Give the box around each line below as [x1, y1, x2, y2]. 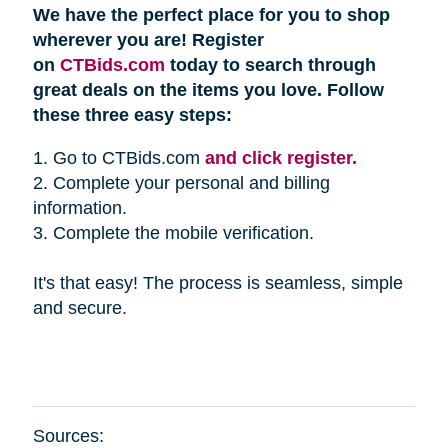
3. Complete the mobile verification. [32, 222, 314, 243]
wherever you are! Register [32, 29, 264, 50]
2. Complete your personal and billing [32, 172, 330, 193]
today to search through [164, 54, 376, 75]
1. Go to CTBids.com [32, 147, 205, 168]
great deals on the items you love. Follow [32, 79, 384, 100]
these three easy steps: [32, 104, 232, 125]
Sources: [32, 425, 104, 446]
